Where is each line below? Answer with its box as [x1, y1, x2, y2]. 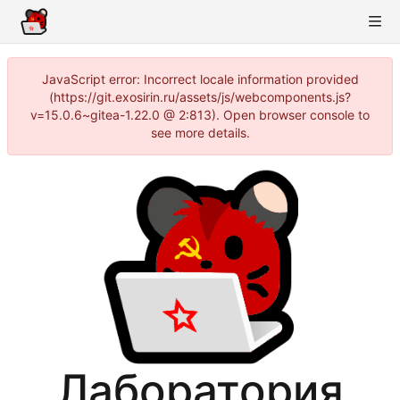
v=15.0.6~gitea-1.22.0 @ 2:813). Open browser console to [30, 107, 370, 122]
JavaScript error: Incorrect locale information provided [41, 71, 359, 87]
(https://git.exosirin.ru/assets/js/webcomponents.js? [49, 89, 351, 104]
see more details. [150, 125, 250, 140]
